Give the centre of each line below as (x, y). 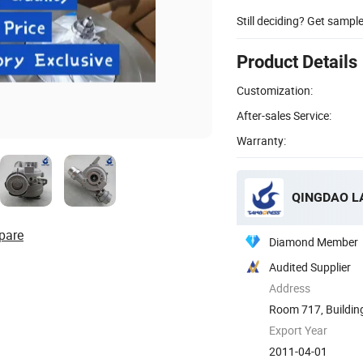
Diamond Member (314, 241)
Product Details (297, 62)
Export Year (298, 330)
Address (290, 288)
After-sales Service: (284, 115)
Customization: (275, 90)
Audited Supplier (310, 267)
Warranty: (261, 140)
